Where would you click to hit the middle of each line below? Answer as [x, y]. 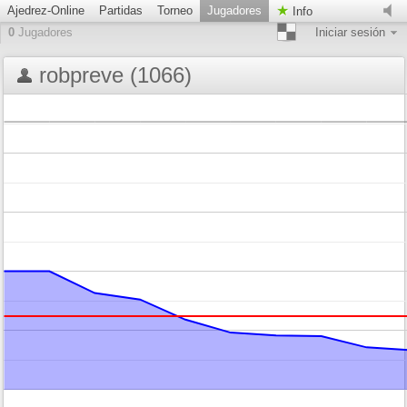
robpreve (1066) [116, 75]
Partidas [121, 10]
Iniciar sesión [350, 32]
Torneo [175, 10]
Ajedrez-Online [46, 10]
